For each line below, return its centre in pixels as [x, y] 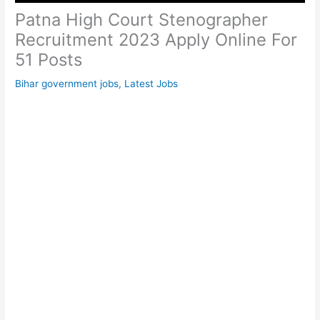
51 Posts [49, 59]
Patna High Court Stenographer [142, 19]
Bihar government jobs [67, 83]
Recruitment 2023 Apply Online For [156, 39]
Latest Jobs [151, 83]
